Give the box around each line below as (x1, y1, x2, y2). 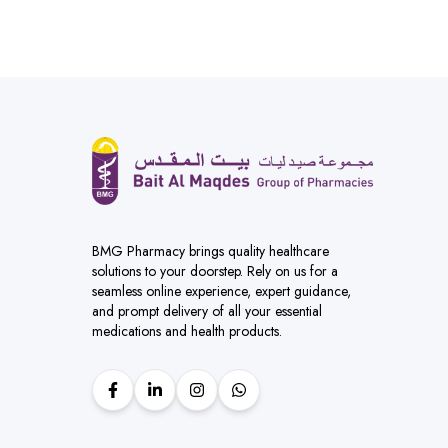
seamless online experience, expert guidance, (92, 280, 351, 301)
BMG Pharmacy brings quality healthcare (92, 240, 329, 261)
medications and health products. (92, 320, 282, 341)
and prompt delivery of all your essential (92, 300, 322, 321)
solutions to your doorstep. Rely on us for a (92, 260, 338, 281)
